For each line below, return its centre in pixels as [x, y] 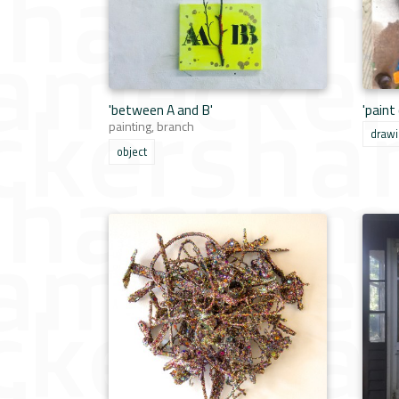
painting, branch [151, 126]
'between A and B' [161, 110]
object [132, 152]
